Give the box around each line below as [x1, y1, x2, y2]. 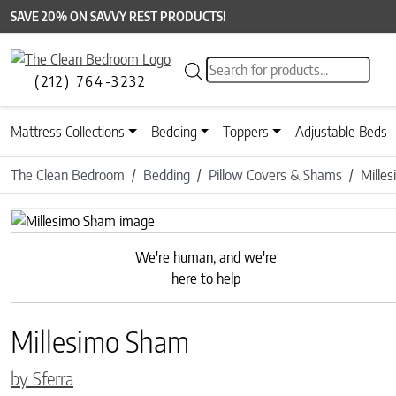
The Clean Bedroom [11, 166, 125, 185]
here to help [171, 269, 240, 287]
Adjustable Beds [295, 123, 388, 141]
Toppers [223, 123, 270, 141]
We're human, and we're [134, 247, 277, 266]
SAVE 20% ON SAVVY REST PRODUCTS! [11, 9, 226, 24]
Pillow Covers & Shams [209, 166, 342, 185]
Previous [96, 220, 147, 239]
